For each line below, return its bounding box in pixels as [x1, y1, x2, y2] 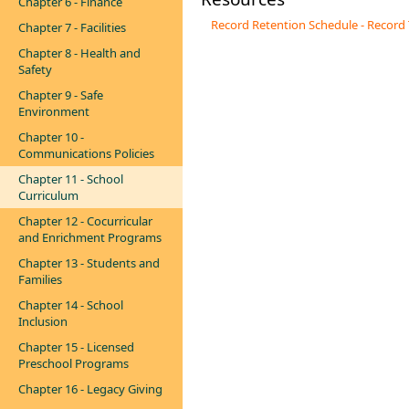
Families [18, 271, 62, 288]
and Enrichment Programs [18, 229, 162, 246]
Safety [18, 61, 52, 78]
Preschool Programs [18, 355, 129, 372]
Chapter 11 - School [18, 171, 123, 187]
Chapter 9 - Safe [18, 87, 103, 103]
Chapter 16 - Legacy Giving [18, 381, 163, 397]
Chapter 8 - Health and [18, 45, 141, 61]
